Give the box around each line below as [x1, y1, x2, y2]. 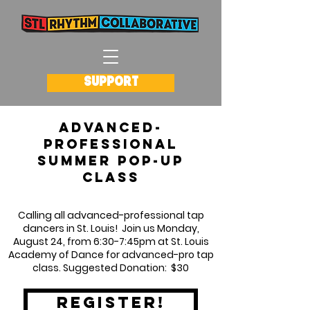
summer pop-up [37, 152, 184, 169]
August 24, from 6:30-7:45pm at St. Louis [12, 235, 209, 248]
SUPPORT [83, 76, 138, 89]
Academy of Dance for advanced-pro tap [8, 248, 214, 262]
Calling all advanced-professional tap [17, 208, 204, 222]
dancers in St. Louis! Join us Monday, [22, 221, 199, 235]
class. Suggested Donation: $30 [33, 261, 189, 275]
